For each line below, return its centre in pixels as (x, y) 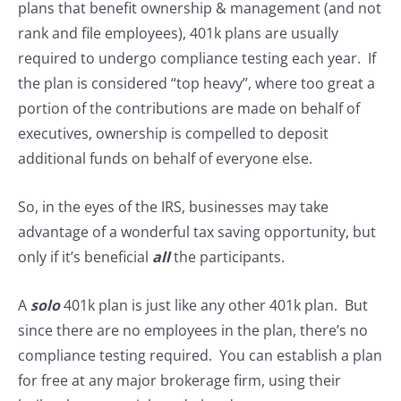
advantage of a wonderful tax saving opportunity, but (197, 232)
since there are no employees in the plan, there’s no (193, 331)
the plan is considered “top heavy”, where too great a (196, 84)
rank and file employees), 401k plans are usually (178, 34)
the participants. (229, 257)
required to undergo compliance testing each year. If (197, 59)
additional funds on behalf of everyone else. (165, 159)
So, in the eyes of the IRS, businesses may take (173, 207)
